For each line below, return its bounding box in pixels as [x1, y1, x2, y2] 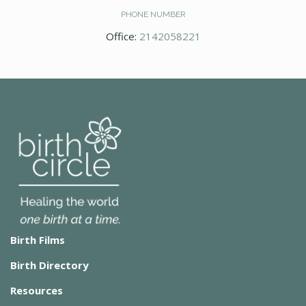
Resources [10, 283, 63, 298]
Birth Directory [10, 258, 89, 273]
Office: [105, 29, 139, 43]
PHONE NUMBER [120, 9, 186, 19]
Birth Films [10, 233, 65, 247]
